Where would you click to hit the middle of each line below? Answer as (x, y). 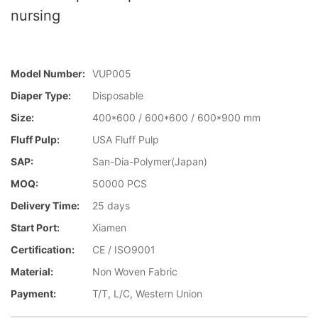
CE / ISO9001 (124, 250)
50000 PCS (120, 184)
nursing (35, 16)
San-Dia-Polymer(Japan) (150, 162)
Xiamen (109, 228)
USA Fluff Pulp (126, 140)
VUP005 (112, 74)
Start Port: (35, 228)
